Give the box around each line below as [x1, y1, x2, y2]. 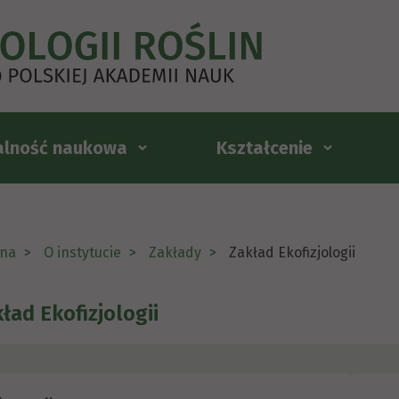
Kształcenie [216, 137, 313, 159]
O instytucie [44, 244, 121, 261]
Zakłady [149, 244, 201, 261]
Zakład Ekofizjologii [229, 244, 355, 261]
